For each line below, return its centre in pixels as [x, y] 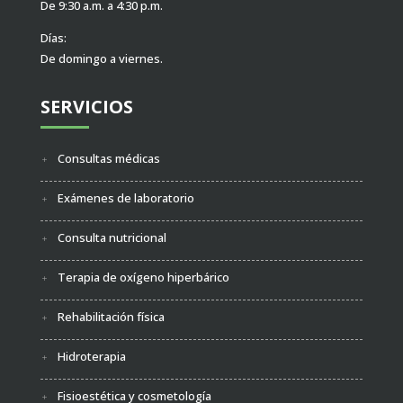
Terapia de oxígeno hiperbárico [143, 277]
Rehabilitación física [111, 316]
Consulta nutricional [112, 237]
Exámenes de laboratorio [125, 197]
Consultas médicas [108, 158]
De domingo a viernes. [101, 58]
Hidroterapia [91, 356]
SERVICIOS [86, 106]
